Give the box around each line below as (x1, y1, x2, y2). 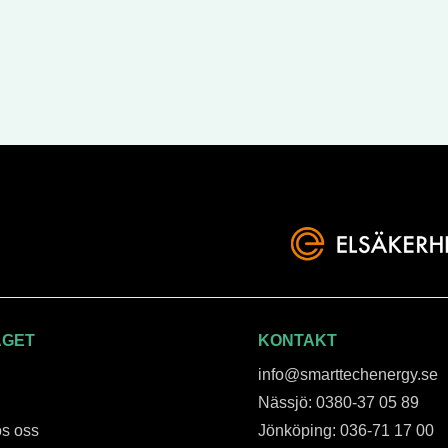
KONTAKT (257, 331, 337, 349)
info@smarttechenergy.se (257, 365, 438, 383)
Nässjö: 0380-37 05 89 (257, 393, 419, 411)
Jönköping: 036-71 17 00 (257, 421, 434, 439)
